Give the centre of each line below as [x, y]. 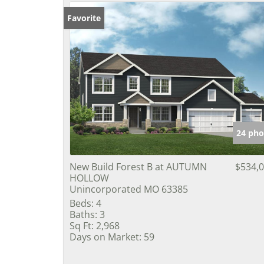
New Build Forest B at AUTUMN [138, 166]
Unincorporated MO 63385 [129, 189]
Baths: [83, 214]
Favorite [84, 18]
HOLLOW [89, 178]
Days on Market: [105, 237]
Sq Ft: [82, 225]
